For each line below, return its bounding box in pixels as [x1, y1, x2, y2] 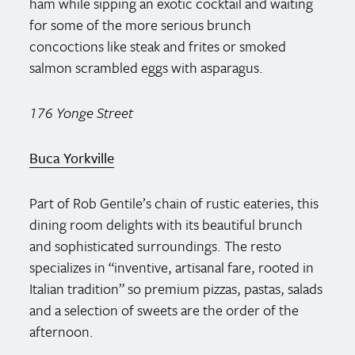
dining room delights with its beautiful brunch [29, 213, 303, 235]
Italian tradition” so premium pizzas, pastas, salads [29, 277, 323, 299]
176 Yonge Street [29, 101, 134, 123]
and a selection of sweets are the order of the [29, 299, 300, 320]
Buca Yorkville [29, 147, 115, 168]
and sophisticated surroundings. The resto [29, 235, 282, 256]
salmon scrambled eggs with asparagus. [29, 56, 264, 78]
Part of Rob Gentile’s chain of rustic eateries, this [29, 192, 319, 213]
